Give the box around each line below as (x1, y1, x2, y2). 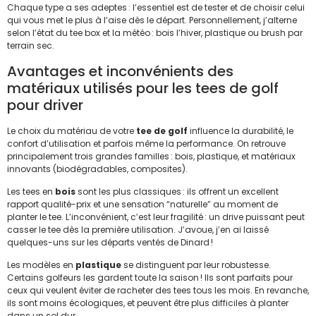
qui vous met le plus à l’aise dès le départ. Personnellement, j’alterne (7, 14, 297, 27)
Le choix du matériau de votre (7, 124, 136, 137)
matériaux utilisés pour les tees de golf (7, 78, 279, 98)
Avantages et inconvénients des (7, 61, 233, 81)
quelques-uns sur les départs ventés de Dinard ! (7, 236, 213, 248)
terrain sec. (7, 39, 54, 52)
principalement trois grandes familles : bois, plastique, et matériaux (7, 150, 296, 162)
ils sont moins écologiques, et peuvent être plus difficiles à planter (7, 297, 288, 310)
